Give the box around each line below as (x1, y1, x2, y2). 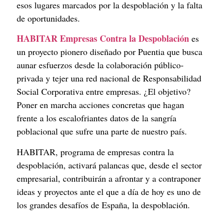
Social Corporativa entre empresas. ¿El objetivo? (17, 85, 191, 98)
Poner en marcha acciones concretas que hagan (17, 99, 184, 111)
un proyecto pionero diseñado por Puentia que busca (17, 46, 202, 58)
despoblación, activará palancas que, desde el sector (17, 159, 202, 171)
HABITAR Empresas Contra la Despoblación (17, 32, 189, 45)
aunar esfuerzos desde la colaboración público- (17, 59, 184, 71)
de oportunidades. (17, 12, 80, 24)
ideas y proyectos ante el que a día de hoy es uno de (17, 185, 201, 197)
